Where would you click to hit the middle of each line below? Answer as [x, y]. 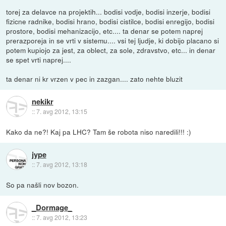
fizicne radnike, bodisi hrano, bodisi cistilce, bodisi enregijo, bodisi [110, 21]
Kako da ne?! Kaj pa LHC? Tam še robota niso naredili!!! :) [99, 131]
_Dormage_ [52, 208]
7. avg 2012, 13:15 [62, 111]
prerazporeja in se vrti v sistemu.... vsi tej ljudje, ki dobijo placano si [113, 40]
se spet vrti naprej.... [39, 59]
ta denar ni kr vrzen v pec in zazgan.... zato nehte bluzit [95, 78]
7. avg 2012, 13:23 [62, 217]
